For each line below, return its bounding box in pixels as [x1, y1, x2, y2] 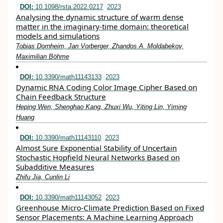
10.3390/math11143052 [33, 194, 102, 201]
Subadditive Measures [16, 162, 94, 172]
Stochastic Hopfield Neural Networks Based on [16, 152, 180, 162]
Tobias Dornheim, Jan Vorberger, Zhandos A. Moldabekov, [16, 42, 184, 50]
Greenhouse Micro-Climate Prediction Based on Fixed [16, 203, 204, 213]
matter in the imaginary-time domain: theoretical [16, 21, 189, 31]
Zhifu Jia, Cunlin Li [16, 173, 70, 181]
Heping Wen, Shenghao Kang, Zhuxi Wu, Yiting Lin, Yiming [16, 103, 187, 111]
